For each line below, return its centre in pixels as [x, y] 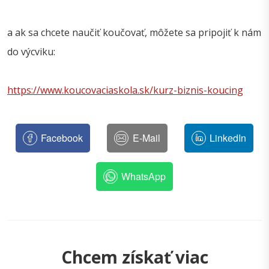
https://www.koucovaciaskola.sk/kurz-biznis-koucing [125, 90]
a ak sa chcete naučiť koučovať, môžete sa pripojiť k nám [134, 33]
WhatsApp [144, 177]
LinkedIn [228, 138]
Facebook [62, 138]
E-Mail [146, 138]
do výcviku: [31, 52]
